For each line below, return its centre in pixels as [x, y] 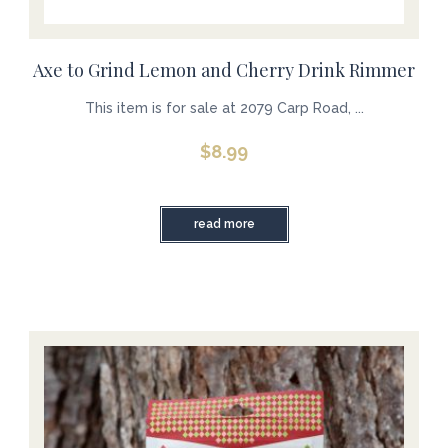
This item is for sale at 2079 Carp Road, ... [224, 108]
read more [224, 223]
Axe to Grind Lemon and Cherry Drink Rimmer [224, 70]
